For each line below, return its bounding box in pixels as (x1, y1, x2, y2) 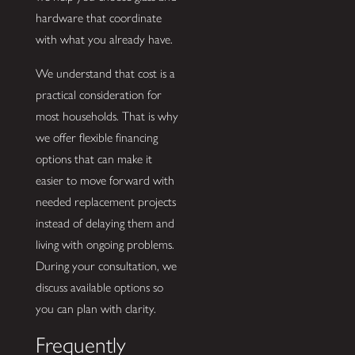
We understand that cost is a (35, 66, 175, 82)
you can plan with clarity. (35, 301, 156, 317)
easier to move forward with (35, 173, 174, 189)
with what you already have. (35, 32, 173, 48)
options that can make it (35, 151, 152, 167)
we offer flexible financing (35, 130, 158, 146)
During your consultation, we (35, 258, 177, 274)
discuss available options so (35, 280, 163, 296)
